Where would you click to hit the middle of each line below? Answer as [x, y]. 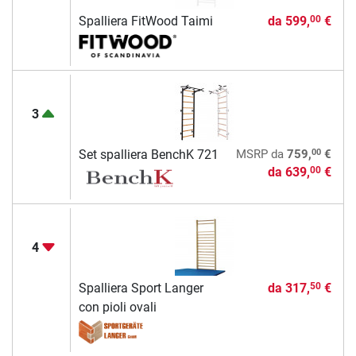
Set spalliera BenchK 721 [148, 154]
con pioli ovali [117, 307]
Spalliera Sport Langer [141, 288]
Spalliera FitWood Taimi [145, 21]
